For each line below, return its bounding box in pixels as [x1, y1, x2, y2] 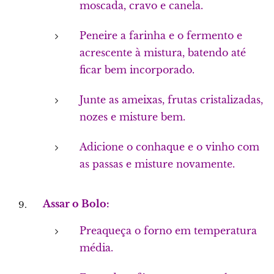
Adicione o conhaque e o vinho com [80, 141, 259, 153]
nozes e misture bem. [80, 111, 185, 123]
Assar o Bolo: [43, 198, 109, 210]
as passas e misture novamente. [80, 158, 235, 170]
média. [80, 242, 113, 254]
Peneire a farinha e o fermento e [80, 29, 242, 42]
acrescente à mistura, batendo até [80, 46, 246, 59]
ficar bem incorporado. [80, 64, 194, 76]
